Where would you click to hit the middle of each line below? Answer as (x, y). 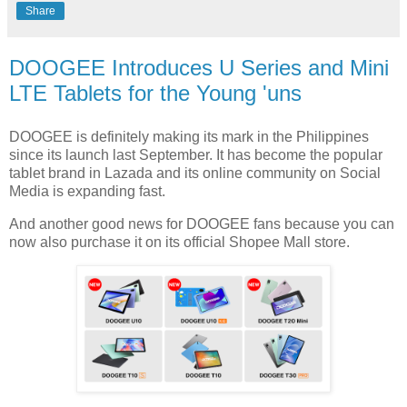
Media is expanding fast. (89, 191)
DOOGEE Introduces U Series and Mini (199, 67)
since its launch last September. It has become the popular (196, 154)
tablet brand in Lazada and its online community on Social (195, 173)
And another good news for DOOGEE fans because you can (202, 223)
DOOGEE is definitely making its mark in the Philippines (189, 136)
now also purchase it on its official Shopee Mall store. (181, 242)
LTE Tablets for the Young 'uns (155, 93)
